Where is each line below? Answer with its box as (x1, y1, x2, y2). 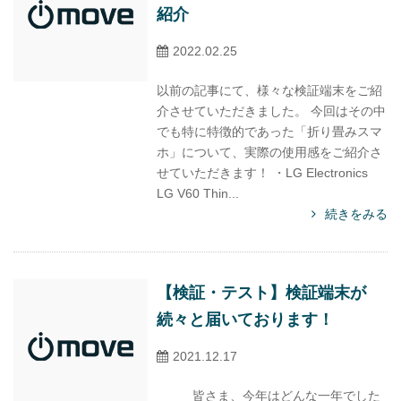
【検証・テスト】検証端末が (157, 284, 366, 302)
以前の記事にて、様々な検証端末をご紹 (157, 83, 382, 98)
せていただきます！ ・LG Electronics (157, 166, 368, 180)
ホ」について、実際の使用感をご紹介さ (157, 145, 382, 159)
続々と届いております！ (157, 311, 334, 328)
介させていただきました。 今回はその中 (157, 104, 386, 118)
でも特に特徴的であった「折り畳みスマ (157, 124, 382, 139)
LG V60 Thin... (157, 186, 239, 200)
